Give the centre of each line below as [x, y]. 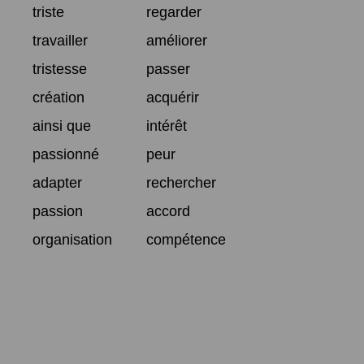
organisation [72, 239]
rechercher [181, 182]
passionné [66, 154]
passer [168, 69]
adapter [57, 182]
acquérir [173, 97]
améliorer [177, 40]
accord [168, 211]
